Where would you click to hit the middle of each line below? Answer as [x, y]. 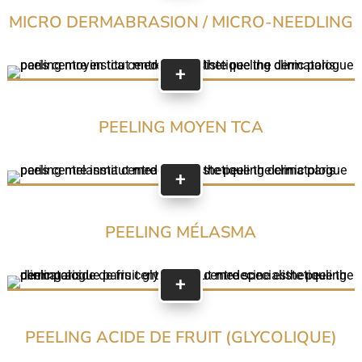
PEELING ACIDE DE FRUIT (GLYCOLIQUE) [181, 337]
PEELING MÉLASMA [181, 232]
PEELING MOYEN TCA [181, 127]
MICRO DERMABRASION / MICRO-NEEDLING [181, 22]
